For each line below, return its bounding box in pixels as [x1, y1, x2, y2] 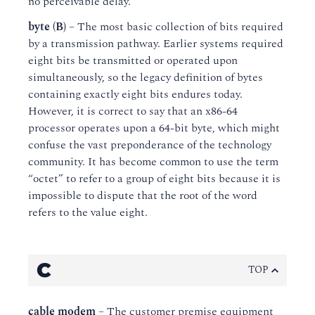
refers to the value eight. [28, 204, 148, 221]
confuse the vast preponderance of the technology [28, 136, 271, 153]
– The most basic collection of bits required [66, 18, 283, 35]
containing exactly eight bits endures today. [28, 86, 243, 103]
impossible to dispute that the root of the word [28, 187, 257, 204]
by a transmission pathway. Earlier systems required [28, 35, 283, 52]
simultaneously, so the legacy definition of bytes [28, 69, 263, 86]
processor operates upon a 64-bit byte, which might [28, 120, 280, 136]
